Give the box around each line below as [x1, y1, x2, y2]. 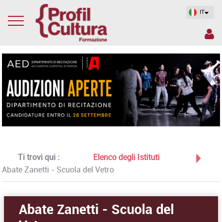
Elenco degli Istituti [93, 152, 160, 163]
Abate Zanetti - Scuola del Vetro [2, 164, 114, 175]
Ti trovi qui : [18, 152, 62, 163]
